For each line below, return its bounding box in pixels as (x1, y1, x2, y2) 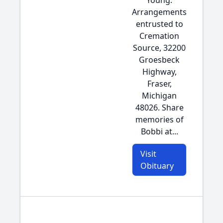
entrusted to (135, 18, 183, 29)
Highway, (142, 66, 177, 77)
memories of (135, 114, 184, 125)
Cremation (139, 30, 179, 41)
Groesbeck (139, 54, 180, 65)
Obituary (140, 160, 174, 171)
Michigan (142, 90, 177, 101)
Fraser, (147, 78, 172, 89)
